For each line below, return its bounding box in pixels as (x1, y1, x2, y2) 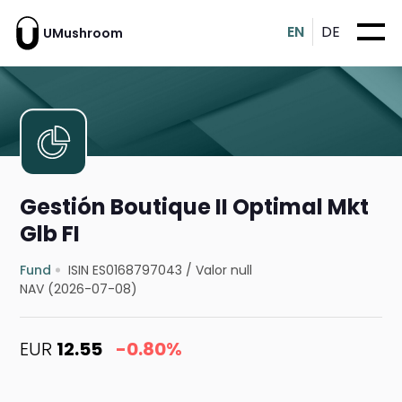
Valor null (196, 261, 253, 280)
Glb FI (20, 219, 81, 249)
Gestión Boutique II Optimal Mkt (20, 192, 370, 223)
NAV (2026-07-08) (20, 280, 138, 299)
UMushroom (43, 23, 123, 42)
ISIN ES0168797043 (68, 261, 183, 280)
